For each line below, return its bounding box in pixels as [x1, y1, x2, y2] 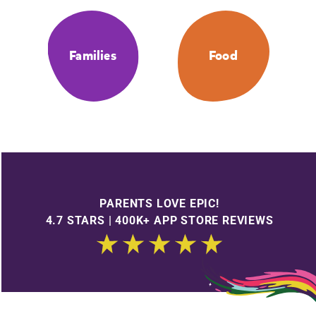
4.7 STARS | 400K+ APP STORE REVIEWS [45, 213, 274, 227]
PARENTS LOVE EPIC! [99, 196, 219, 210]
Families [69, 47, 116, 65]
